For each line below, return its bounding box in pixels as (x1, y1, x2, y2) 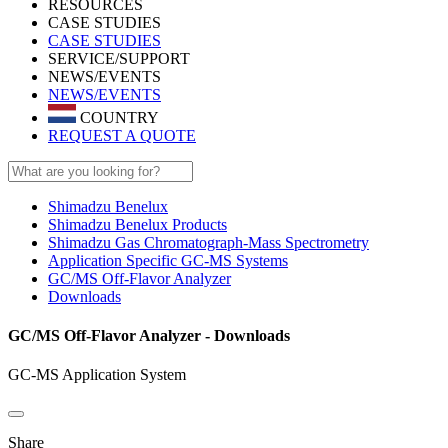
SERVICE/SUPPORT (48, 50, 190, 67)
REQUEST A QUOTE (48, 126, 196, 144)
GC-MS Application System (8, 366, 186, 384)
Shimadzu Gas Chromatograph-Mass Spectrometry (48, 233, 369, 251)
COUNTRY (76, 108, 159, 126)
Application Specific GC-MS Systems (48, 251, 288, 269)
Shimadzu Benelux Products (48, 215, 227, 233)
